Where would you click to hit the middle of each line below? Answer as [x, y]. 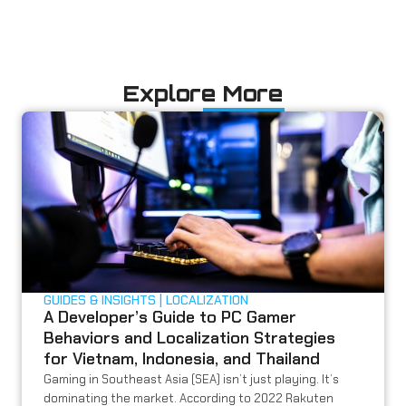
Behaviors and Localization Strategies [189, 338]
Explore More [203, 94]
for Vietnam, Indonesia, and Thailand [182, 359]
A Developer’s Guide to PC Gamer [170, 318]
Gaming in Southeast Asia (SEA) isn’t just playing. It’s [191, 380]
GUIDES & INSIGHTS [100, 300]
